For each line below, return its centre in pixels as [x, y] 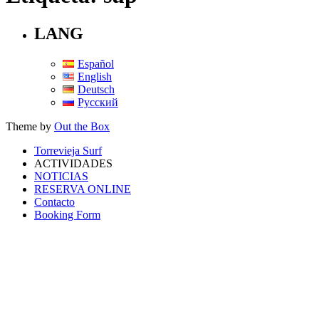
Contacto [54, 202]
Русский [98, 102]
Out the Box [82, 126]
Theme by [30, 126]
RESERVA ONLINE [83, 189]
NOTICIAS [61, 176]
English [94, 76]
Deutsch [96, 89]
